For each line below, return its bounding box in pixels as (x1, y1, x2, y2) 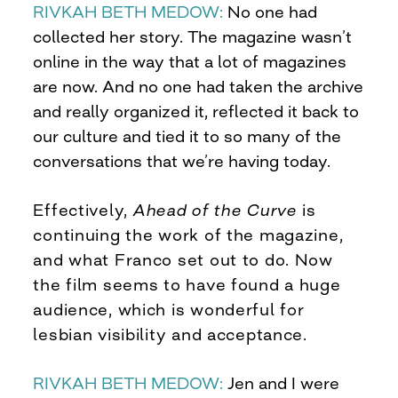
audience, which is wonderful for (33, 298, 305, 319)
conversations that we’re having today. (33, 150, 331, 171)
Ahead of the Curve (132, 199, 298, 219)
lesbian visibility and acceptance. (33, 323, 307, 344)
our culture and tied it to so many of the (33, 125, 342, 146)
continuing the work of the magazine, (33, 224, 344, 244)
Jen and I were (227, 372, 340, 393)
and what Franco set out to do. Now (33, 249, 333, 269)
